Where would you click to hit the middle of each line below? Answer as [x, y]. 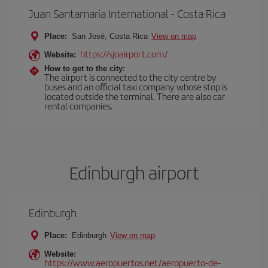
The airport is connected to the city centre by [130, 77]
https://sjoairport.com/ [124, 54]
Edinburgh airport [134, 172]
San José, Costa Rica [110, 36]
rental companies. [78, 106]
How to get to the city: [85, 68]
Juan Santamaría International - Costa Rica [127, 13]
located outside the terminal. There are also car [135, 96]
